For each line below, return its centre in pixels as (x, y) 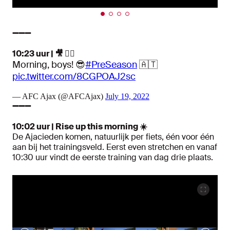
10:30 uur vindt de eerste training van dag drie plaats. (113, 158)
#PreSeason (111, 65)
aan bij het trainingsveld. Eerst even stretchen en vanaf (115, 147)
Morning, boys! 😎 (49, 65)
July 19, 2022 (127, 97)
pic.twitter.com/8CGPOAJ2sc (74, 77)
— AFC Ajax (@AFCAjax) (59, 97)
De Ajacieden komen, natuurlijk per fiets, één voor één (113, 137)
